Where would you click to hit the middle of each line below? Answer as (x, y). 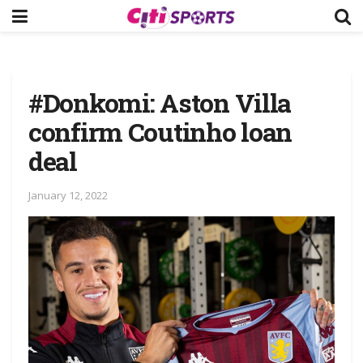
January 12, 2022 (68, 195)
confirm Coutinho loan (160, 132)
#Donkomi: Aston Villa (160, 102)
